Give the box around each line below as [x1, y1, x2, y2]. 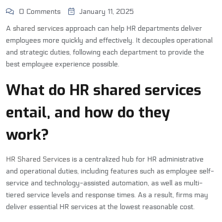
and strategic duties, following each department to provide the [6, 48, 204, 57]
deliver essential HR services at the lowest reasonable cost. [6, 203, 195, 212]
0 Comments [19, 7, 60, 16]
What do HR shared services [6, 80, 201, 101]
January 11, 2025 [79, 7, 134, 16]
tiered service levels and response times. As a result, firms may [6, 191, 208, 200]
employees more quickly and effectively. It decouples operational [6, 36, 213, 45]
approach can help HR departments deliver [63, 24, 202, 33]
